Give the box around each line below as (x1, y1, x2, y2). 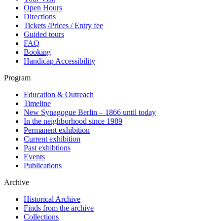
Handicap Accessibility (24, 57, 95, 66)
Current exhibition (24, 135, 80, 144)
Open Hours (24, 3, 62, 12)
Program (4, 74, 31, 82)
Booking (24, 48, 51, 57)
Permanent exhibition (24, 126, 90, 135)
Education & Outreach (24, 90, 94, 99)
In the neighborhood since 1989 (24, 117, 122, 126)
